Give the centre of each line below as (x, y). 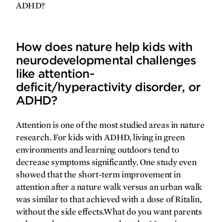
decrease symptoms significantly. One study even (106, 162)
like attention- (55, 74)
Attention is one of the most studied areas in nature (110, 125)
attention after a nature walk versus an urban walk (109, 187)
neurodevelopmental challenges (106, 60)
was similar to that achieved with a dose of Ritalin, (109, 199)
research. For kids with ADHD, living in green (100, 137)
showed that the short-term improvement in (98, 174)
